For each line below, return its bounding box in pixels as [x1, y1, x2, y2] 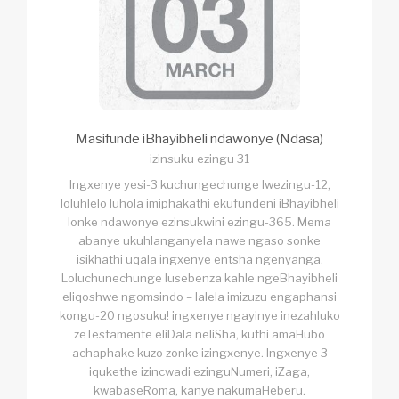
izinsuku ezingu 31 [150, 151, 249, 166]
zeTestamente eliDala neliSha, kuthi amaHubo [74, 326, 325, 341]
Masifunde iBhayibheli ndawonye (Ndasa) [76, 130, 323, 147]
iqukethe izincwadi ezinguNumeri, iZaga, [89, 363, 310, 379]
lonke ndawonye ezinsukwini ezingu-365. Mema [68, 214, 331, 229]
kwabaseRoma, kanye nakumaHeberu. [94, 382, 305, 397]
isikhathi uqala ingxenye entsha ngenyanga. [76, 251, 323, 266]
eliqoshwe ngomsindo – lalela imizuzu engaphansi [62, 289, 337, 304]
